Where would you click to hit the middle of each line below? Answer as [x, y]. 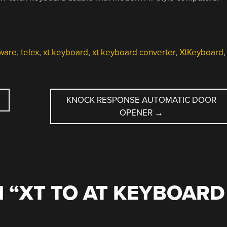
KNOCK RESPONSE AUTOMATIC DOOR [141, 100]
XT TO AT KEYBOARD [122, 193]
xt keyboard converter [134, 52]
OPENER [137, 112]
